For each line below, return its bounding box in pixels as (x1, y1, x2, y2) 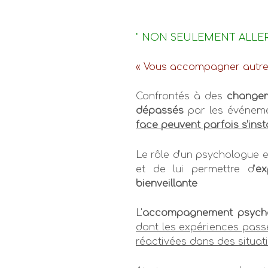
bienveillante (136, 178, 197, 189)
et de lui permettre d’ (136, 163, 255, 175)
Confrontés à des (136, 91, 227, 102)
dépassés (136, 105, 184, 117)
